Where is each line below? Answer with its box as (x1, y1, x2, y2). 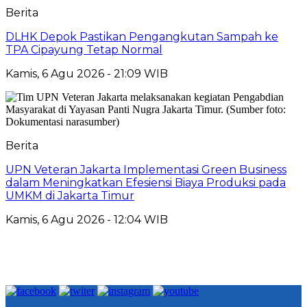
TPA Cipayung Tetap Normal (5, 42, 162, 56)
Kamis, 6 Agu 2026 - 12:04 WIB (5, 212, 168, 226)
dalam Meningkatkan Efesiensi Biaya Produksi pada (5, 175, 286, 189)
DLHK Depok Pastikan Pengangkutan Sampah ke (5, 29, 278, 43)
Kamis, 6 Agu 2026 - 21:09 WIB (5, 66, 168, 80)
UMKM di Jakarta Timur (5, 188, 134, 202)
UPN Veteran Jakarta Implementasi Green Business (5, 162, 286, 176)
